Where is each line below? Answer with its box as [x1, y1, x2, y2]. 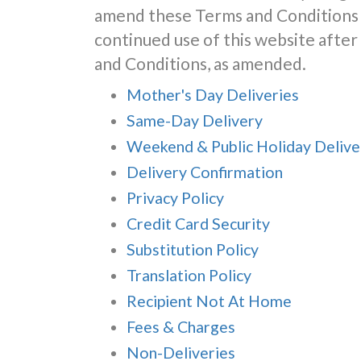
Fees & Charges [127, 317, 235, 336]
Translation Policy [127, 266, 251, 284]
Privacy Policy [127, 189, 224, 207]
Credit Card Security [127, 214, 270, 233]
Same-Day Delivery [127, 111, 263, 130]
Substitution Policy [127, 240, 259, 259]
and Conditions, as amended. [94, 53, 306, 73]
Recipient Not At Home [127, 292, 292, 310]
